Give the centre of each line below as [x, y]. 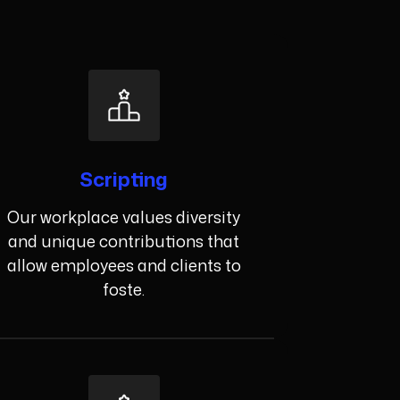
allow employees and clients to [124, 266]
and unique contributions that [124, 242]
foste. [124, 290]
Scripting [124, 179]
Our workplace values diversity [124, 217]
